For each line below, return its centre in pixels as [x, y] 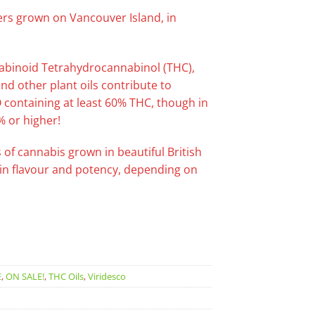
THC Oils [66, 276]
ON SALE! [25, 276]
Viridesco [107, 276]
